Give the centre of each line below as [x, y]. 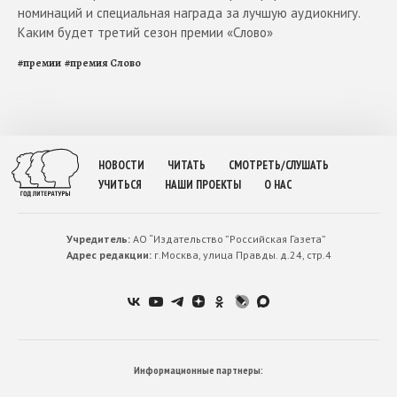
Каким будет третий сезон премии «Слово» [145, 33]
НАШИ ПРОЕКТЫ [203, 185]
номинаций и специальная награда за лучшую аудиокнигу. [189, 13]
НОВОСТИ [121, 166]
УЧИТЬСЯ [120, 185]
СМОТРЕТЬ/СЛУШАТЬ [279, 166]
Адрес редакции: [109, 255]
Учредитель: [98, 239]
